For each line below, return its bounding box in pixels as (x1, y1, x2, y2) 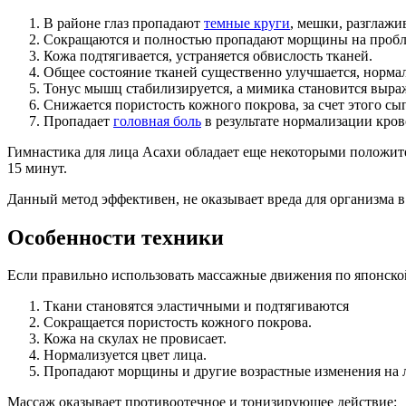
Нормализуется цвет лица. (43, 347, 207, 363)
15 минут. (7, 159, 67, 176)
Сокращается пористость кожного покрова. (43, 314, 312, 331)
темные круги (204, 14, 290, 31)
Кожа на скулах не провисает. (43, 331, 227, 347)
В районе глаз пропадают (43, 14, 204, 31)
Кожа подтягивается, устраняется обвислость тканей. (43, 47, 372, 63)
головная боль (113, 112, 201, 129)
